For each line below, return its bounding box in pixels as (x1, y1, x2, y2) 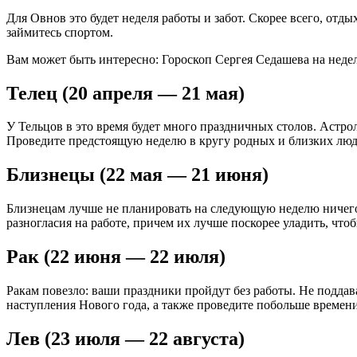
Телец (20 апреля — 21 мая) (6, 82, 245, 104)
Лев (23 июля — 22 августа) (6, 328, 245, 349)
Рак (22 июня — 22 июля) (6, 246, 226, 268)
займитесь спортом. (6, 25, 113, 39)
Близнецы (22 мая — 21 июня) (6, 164, 269, 186)
